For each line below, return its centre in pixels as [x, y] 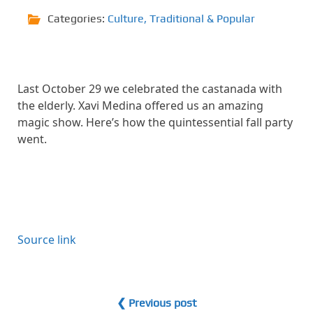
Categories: [78, 19]
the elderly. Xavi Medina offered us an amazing [140, 105]
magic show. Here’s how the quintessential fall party [155, 122]
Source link [47, 240]
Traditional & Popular [202, 19]
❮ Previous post [156, 303]
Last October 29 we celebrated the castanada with [150, 89]
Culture [126, 19]
